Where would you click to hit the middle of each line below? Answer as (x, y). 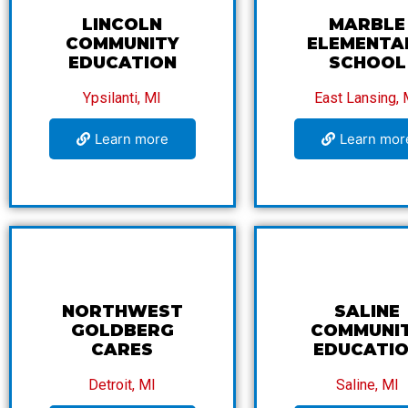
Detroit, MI (122, 384)
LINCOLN (122, 24)
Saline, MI (367, 384)
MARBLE (367, 24)
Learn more (131, 138)
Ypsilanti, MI (122, 97)
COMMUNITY (122, 43)
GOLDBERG (122, 330)
